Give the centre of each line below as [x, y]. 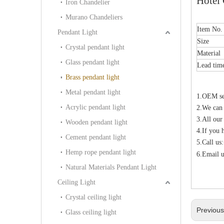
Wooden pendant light [96, 122]
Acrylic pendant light [95, 107]
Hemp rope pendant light [101, 152]
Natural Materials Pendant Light [111, 167]
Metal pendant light [93, 92]
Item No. [210, 29]
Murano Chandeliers [94, 17]
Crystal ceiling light [93, 197]
